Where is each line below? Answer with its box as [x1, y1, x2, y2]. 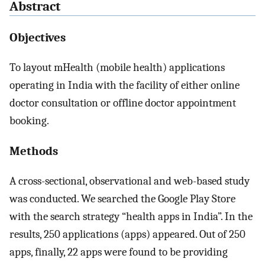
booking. [9, 114, 49, 127]
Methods [9, 144, 58, 159]
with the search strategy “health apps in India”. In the [9, 210, 253, 224]
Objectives [9, 30, 66, 44]
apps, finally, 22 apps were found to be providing [9, 245, 228, 259]
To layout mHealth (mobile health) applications [9, 60, 225, 74]
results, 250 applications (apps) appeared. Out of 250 [9, 228, 245, 241]
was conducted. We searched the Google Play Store [9, 192, 235, 206]
